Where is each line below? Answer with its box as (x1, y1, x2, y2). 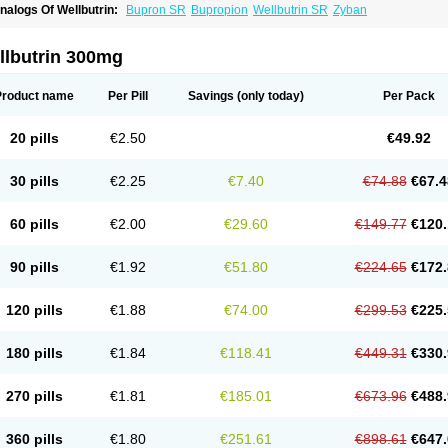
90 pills (9, 259, 59, 275)
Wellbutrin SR (253, 3, 328, 17)
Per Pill (108, 89, 148, 103)
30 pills (9, 173, 59, 189)
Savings (188, 89, 234, 103)
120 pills (5, 302, 63, 318)
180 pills (5, 345, 63, 361)
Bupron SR (126, 3, 186, 17)
